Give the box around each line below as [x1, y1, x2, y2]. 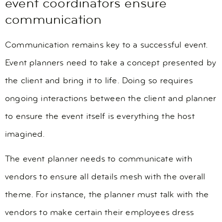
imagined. [5, 129, 45, 139]
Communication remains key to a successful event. [5, 40, 208, 50]
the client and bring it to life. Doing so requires [5, 76, 193, 86]
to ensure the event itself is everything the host [5, 111, 195, 121]
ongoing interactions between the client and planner [5, 94, 217, 104]
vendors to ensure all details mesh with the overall [5, 172, 206, 182]
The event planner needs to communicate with [5, 155, 192, 165]
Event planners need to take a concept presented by [5, 58, 216, 68]
